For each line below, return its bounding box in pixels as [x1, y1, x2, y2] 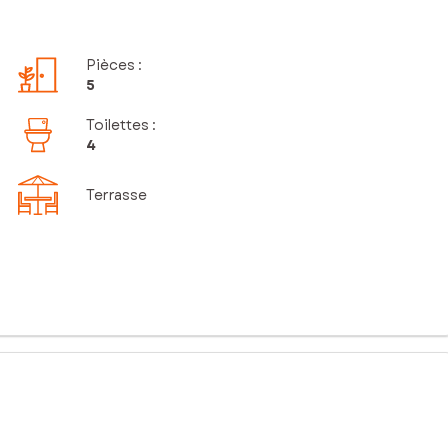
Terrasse [86, 185, 148, 206]
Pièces [86, 55, 136, 76]
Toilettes [86, 115, 150, 136]
